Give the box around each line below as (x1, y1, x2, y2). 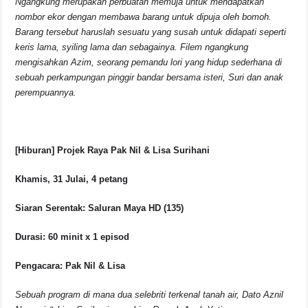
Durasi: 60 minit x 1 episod (15, 232, 130, 243)
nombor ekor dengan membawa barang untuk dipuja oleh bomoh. (15, 12, 272, 23)
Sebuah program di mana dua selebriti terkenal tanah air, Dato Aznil (15, 289, 284, 300)
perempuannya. (15, 87, 77, 98)
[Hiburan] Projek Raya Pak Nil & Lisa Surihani (15, 145, 210, 156)
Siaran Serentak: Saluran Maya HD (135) (15, 203, 184, 214)
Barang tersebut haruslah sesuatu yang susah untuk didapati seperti (15, 27, 287, 38)
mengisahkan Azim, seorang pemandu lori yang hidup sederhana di (15, 57, 283, 68)
